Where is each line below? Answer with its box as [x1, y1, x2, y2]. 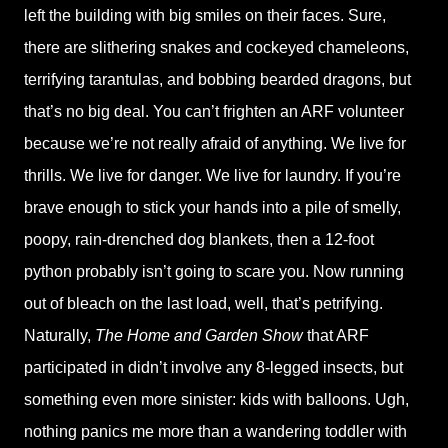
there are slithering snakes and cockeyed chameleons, [24, 39, 409, 56]
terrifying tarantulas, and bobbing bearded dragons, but [24, 71, 411, 88]
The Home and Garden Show [95, 327, 303, 344]
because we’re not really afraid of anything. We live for [24, 135, 406, 152]
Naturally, [24, 327, 95, 344]
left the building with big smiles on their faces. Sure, [24, 7, 386, 24]
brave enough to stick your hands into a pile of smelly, [24, 199, 401, 216]
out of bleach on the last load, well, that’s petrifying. [24, 295, 383, 312]
